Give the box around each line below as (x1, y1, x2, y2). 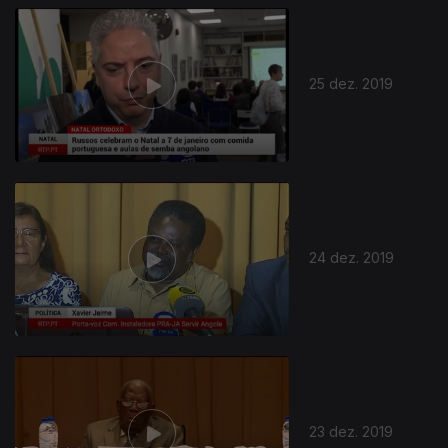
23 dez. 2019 (309, 422, 394, 440)
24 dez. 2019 (309, 248, 395, 266)
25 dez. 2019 (309, 74, 394, 92)
